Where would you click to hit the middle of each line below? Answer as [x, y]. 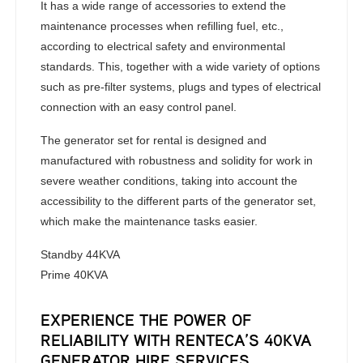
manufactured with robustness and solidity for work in [177, 160]
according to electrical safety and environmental [163, 46]
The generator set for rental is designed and [154, 140]
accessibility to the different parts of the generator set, [179, 201]
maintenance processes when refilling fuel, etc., [162, 26]
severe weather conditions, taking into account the [169, 181]
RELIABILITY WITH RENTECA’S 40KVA [176, 340]
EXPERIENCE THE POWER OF [146, 320]
